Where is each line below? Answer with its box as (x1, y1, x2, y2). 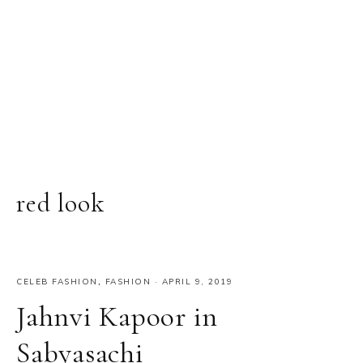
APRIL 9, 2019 (161, 276, 233, 287)
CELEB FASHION (16, 276, 98, 287)
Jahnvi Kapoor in (16, 299, 218, 334)
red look (16, 187, 105, 219)
